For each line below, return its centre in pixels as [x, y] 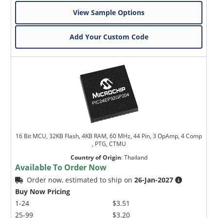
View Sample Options [109, 12]
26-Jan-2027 [154, 180]
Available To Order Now [61, 167]
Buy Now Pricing [43, 191]
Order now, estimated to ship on [81, 180]
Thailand [136, 157]
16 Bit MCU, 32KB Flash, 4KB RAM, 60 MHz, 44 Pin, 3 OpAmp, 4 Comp [109, 136]
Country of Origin [96, 157]
